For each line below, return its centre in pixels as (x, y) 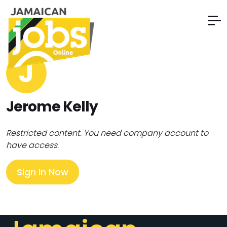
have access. (32, 145)
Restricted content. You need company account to (107, 133)
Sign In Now (43, 172)
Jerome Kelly (52, 107)
